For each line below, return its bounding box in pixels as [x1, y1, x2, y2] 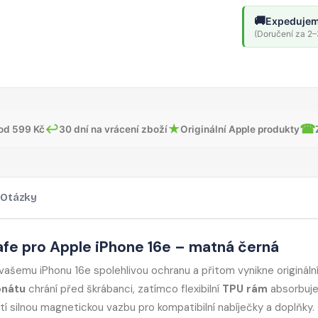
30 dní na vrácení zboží [59, 123, 168, 135]
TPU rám [222, 281, 268, 296]
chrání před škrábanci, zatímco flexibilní [26, 281, 222, 296]
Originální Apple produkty [180, 123, 300, 135]
